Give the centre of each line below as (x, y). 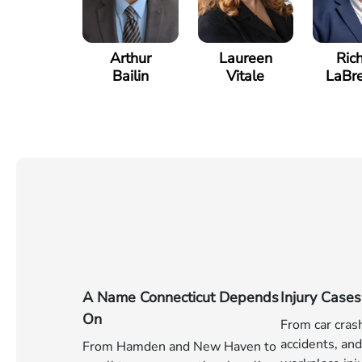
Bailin (130, 76)
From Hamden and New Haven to (179, 347)
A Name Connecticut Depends (181, 297)
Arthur (130, 58)
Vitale (246, 76)
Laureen (245, 58)
